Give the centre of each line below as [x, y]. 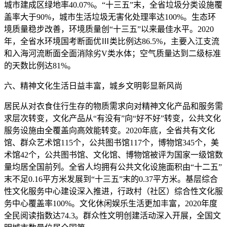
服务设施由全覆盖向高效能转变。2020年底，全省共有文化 [109, 130]
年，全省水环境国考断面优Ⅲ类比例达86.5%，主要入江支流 [112, 41]
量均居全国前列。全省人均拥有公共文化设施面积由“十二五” [113, 167]
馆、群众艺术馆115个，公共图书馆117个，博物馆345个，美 [111, 143]
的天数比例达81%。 [40, 66]
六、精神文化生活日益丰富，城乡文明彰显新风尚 [93, 86]
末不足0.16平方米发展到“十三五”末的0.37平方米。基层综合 [111, 179]
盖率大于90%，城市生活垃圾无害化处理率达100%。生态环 [110, 17]
